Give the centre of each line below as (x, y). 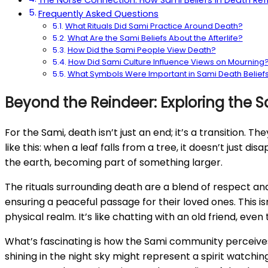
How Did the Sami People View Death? (141, 50)
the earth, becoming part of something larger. (114, 162)
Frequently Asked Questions (98, 14)
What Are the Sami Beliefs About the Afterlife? (155, 38)
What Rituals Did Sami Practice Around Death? (154, 26)
